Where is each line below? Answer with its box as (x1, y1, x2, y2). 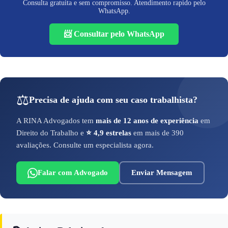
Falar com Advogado (38, 168, 108, 177)
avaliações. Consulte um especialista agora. (16, 141, 154, 150)
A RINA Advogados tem (16, 117, 96, 125)
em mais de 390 (131, 129, 184, 137)
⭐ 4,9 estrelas (86, 129, 131, 137)
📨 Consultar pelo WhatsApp (64, 30, 164, 39)
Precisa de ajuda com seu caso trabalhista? (29, 95, 197, 105)
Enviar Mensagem (131, 168, 192, 177)
